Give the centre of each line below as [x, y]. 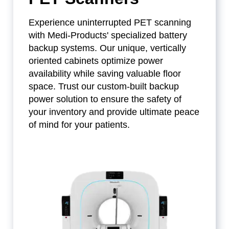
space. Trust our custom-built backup [104, 87]
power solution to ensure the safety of [105, 99]
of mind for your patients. [79, 125]
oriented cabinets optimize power [96, 61]
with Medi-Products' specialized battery [108, 36]
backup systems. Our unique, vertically [108, 48]
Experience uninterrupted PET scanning [110, 23]
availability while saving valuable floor [105, 74]
